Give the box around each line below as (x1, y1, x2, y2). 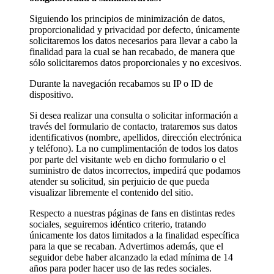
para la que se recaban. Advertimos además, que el (29, 240, 223, 251)
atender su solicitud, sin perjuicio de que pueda (29, 176, 209, 187)
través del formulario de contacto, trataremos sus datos (29, 120, 237, 131)
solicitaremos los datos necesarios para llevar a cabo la (29, 35, 237, 46)
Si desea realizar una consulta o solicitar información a (29, 109, 238, 120)
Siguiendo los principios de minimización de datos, (29, 13, 225, 24)
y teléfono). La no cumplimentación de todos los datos (29, 143, 238, 154)
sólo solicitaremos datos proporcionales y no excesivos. (29, 57, 242, 68)
